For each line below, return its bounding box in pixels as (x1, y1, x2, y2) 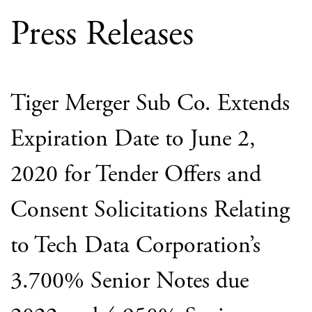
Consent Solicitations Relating (10, 199, 290, 223)
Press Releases (10, 19, 194, 54)
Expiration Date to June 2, (10, 128, 256, 152)
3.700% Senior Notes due (10, 270, 249, 294)
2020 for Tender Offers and (10, 164, 261, 187)
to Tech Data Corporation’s (10, 235, 260, 258)
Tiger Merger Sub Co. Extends (10, 93, 290, 116)
